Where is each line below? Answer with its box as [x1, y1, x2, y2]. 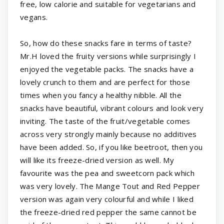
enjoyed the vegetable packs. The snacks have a [20, 64, 193, 74]
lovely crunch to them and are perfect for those [20, 77, 190, 87]
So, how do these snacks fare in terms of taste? [20, 38, 192, 48]
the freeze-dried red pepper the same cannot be [20, 207, 196, 217]
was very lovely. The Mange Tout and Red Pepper [20, 181, 200, 191]
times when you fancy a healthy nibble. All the [20, 90, 181, 100]
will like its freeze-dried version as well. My [20, 155, 174, 165]
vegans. [20, 12, 48, 22]
